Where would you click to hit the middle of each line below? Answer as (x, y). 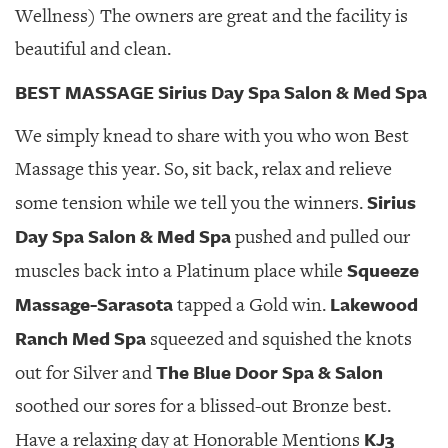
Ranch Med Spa (80, 338)
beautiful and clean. (93, 49)
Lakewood (374, 304)
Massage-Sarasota (94, 304)
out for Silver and (85, 373)
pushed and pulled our (320, 237)
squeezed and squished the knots (279, 339)
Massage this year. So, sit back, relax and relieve (203, 169)
